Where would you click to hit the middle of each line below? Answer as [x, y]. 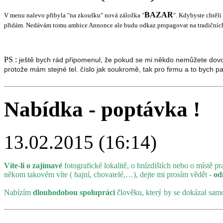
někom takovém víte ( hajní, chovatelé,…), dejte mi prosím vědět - [109, 175]
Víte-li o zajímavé [33, 166]
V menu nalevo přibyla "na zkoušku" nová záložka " [74, 15]
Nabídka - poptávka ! [102, 109]
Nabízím [18, 193]
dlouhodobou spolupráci [74, 193]
